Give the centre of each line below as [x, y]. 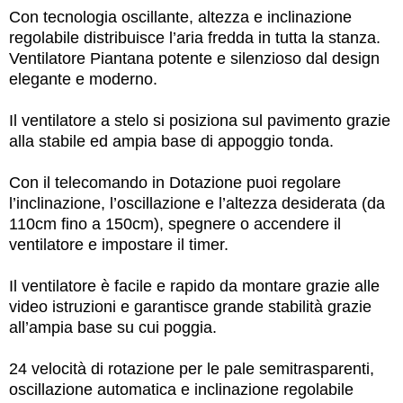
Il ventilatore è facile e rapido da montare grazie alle [194, 286]
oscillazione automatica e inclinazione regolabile [181, 390]
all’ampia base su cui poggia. [113, 327]
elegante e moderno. [83, 79]
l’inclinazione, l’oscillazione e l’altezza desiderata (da [197, 203]
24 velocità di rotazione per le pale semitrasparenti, [192, 369]
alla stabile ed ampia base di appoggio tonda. [171, 141]
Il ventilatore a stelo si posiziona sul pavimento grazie [200, 121]
